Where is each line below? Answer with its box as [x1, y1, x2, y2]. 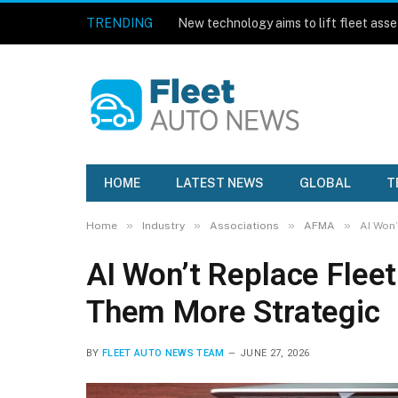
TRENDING [86, 16, 153, 30]
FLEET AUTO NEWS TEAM [102, 347, 225, 359]
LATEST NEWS [176, 176, 264, 190]
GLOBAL [299, 176, 351, 190]
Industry [142, 219, 185, 232]
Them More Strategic [86, 294, 380, 330]
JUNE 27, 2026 [239, 347, 310, 359]
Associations [210, 219, 279, 232]
